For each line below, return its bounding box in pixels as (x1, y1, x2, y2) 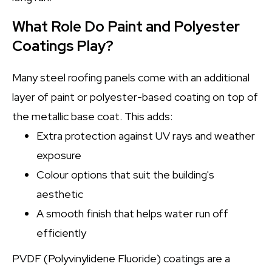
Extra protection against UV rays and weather (36, 129, 255, 143)
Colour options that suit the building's (36, 168, 214, 182)
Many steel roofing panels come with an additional (12, 70, 250, 84)
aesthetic (36, 187, 83, 201)
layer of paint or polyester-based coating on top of (12, 90, 258, 104)
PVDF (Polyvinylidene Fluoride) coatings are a (12, 251, 230, 265)
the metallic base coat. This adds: (12, 109, 172, 123)
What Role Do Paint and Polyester (12, 17, 240, 36)
